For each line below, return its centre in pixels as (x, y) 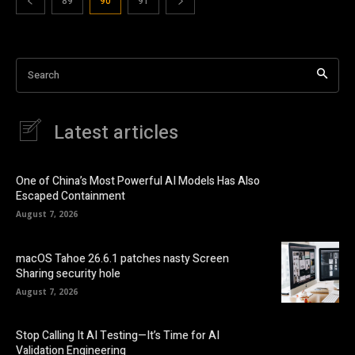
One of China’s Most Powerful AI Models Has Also (138, 181)
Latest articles (116, 132)
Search (44, 74)
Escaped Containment (71, 197)
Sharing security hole (68, 273)
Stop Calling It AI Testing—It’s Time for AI (118, 335)
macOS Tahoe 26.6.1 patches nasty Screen (122, 258)
